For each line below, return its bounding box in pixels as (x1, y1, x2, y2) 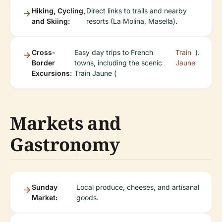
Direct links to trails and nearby (86, 6, 187, 15)
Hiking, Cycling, (32, 6, 85, 15)
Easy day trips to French (74, 48, 153, 57)
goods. (76, 193, 99, 202)
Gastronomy (10, 132, 120, 157)
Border (32, 58, 55, 67)
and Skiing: (32, 17, 70, 26)
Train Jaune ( (74, 69, 116, 78)
